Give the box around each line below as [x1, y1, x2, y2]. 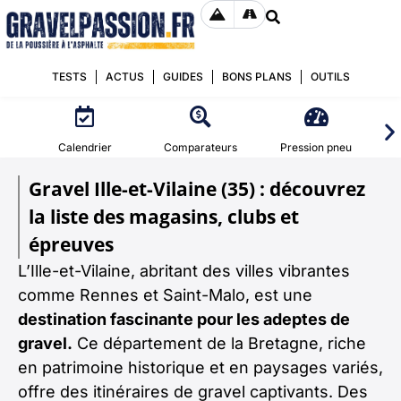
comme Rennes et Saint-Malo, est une [18, 286, 312, 304]
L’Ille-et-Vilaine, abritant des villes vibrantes [18, 261, 350, 280]
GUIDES [162, 70, 203, 83]
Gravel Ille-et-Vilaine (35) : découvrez [29, 176, 365, 201]
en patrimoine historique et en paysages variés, [18, 358, 383, 377]
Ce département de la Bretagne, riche [73, 334, 366, 353]
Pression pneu [280, 141, 353, 154]
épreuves [29, 232, 114, 257]
